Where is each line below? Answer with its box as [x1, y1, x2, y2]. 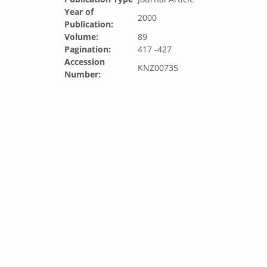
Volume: [64, 31, 98, 42]
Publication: [64, 18, 113, 30]
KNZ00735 [138, 62, 178, 73]
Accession [64, 56, 105, 67]
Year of [64, 6, 94, 17]
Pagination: [64, 44, 111, 55]
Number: [64, 69, 101, 80]
